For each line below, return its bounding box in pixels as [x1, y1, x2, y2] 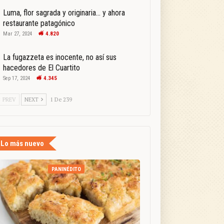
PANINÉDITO [51, 166, 81, 173]
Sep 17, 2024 [2, 75, 30, 82]
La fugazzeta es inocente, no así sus [2, 52, 116, 62]
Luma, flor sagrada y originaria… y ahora [2, 8, 125, 18]
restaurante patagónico [2, 18, 75, 28]
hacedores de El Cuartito [2, 63, 80, 73]
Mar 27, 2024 [2, 30, 32, 37]
